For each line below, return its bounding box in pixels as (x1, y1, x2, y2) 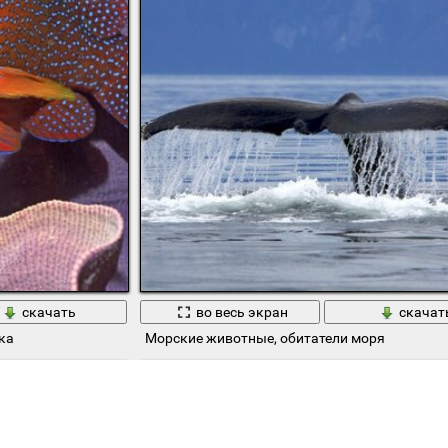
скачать (21, 304, 76, 321)
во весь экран (195, 304, 288, 321)
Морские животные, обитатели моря (144, 330, 385, 347)
